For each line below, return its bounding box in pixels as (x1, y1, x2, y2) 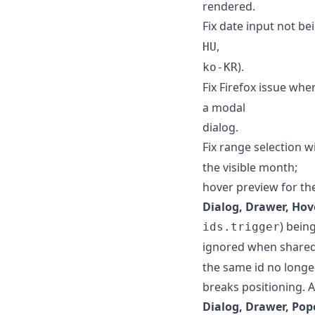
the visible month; (202, 159, 297, 175)
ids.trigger (202, 219, 280, 233)
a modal (202, 99, 245, 115)
